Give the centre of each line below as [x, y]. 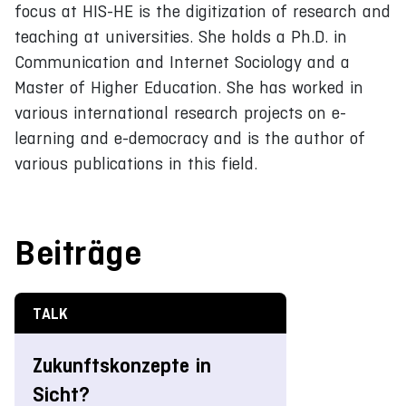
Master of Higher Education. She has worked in [189, 87]
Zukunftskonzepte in [122, 365]
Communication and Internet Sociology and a [182, 62]
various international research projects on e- [180, 112]
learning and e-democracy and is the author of [190, 138]
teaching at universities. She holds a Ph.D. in [181, 36]
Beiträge [78, 252]
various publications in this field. [136, 163]
